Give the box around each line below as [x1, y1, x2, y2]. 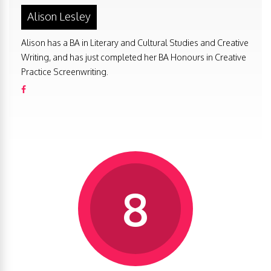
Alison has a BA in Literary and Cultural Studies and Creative [21, 38, 249, 48]
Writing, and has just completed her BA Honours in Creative [21, 52, 246, 63]
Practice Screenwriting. [21, 67, 108, 77]
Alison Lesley [27, 10, 91, 24]
